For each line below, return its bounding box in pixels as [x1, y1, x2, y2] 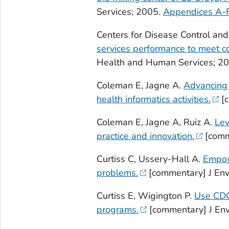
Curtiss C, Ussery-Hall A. [96, 152, 203, 165]
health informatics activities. [96, 93, 211, 105]
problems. [96, 166, 138, 179]
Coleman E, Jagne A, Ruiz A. [96, 116, 215, 128]
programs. [96, 203, 139, 216]
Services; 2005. [96, 5, 163, 18]
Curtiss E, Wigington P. [96, 189, 194, 202]
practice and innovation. [96, 129, 194, 142]
